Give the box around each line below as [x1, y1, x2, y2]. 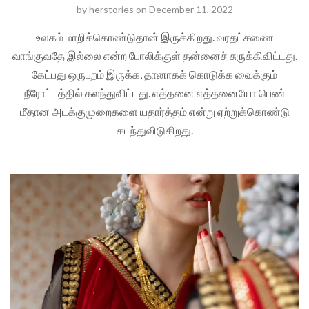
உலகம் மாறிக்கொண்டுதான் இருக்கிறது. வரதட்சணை [35, 30, 274, 43]
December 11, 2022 [148, 3, 233, 15]
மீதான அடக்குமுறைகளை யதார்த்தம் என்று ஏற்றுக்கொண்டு [19, 104, 290, 118]
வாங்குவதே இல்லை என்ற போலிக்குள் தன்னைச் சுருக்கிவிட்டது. [12, 48, 297, 62]
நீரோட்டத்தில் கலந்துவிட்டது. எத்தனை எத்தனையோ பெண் [23, 86, 286, 99]
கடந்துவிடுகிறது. [116, 123, 193, 137]
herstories [88, 3, 134, 15]
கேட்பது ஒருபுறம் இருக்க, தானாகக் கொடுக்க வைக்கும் [32, 67, 277, 81]
